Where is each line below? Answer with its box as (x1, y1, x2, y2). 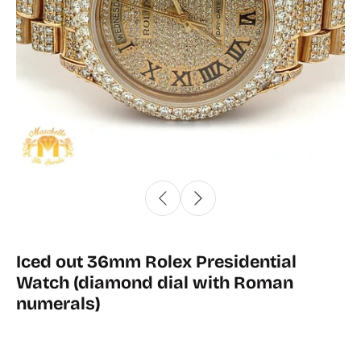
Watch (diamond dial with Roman (16, 272, 293, 293)
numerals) (16, 293, 101, 314)
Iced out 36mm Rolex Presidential (16, 251, 297, 272)
